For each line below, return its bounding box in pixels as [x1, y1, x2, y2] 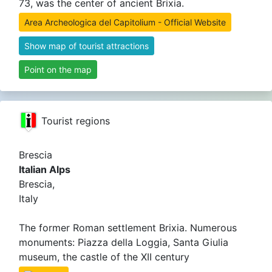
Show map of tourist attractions [24, 41, 149, 51]
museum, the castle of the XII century [19, 251, 189, 263]
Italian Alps [19, 163, 70, 175]
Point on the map [24, 64, 92, 75]
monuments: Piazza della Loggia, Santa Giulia [19, 236, 228, 248]
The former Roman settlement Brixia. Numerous [19, 222, 237, 234]
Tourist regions [38, 114, 110, 127]
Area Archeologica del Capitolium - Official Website [24, 17, 226, 27]
